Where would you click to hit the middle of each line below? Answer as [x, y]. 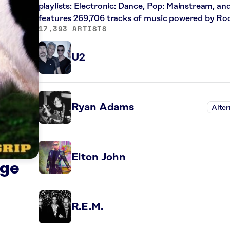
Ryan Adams [102, 107]
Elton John [98, 157]
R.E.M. [87, 207]
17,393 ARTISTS [73, 28]
